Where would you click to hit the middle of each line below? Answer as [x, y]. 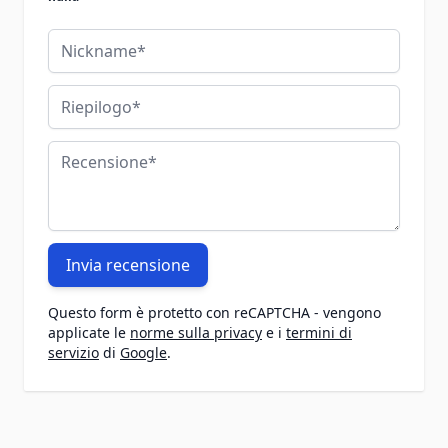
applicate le [89, 332]
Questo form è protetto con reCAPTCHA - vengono [214, 312]
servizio [73, 352]
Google [143, 352]
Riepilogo [82, 95]
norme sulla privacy [196, 332]
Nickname [85, 39]
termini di [319, 332]
